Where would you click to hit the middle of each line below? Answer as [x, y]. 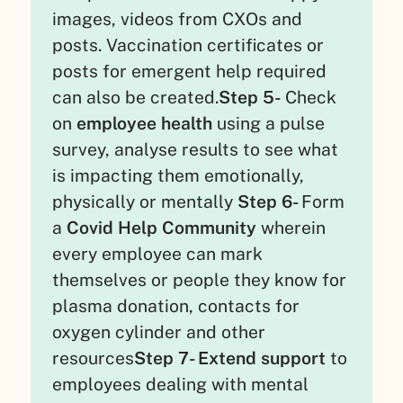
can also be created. [136, 97]
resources [94, 358]
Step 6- [270, 201]
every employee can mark [158, 253]
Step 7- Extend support [233, 358]
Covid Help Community [162, 227]
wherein [294, 227]
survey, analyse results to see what [196, 149]
